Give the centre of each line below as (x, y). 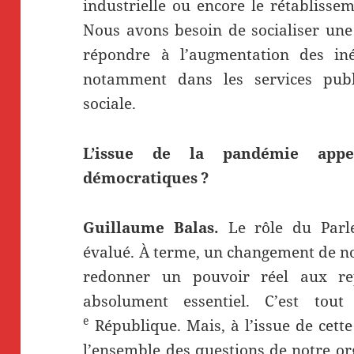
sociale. (110, 103)
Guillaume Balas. (156, 227)
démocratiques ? (146, 177)
